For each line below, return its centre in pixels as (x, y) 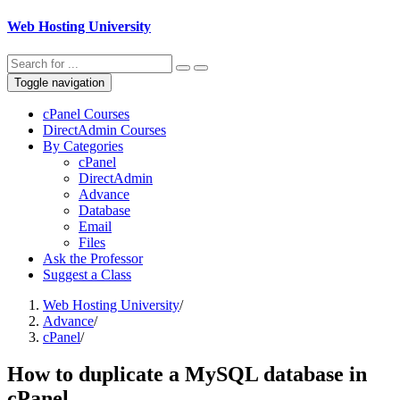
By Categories (83, 146)
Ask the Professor (93, 258)
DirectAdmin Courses (104, 129)
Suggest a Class (87, 274)
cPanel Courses (86, 113)
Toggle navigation (59, 82)
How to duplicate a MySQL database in (187, 375)
